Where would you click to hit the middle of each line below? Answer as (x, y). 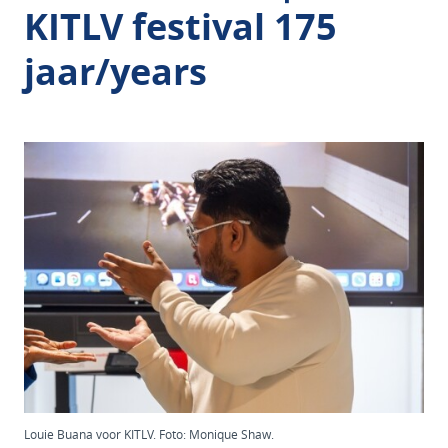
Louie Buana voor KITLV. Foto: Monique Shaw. (149, 433)
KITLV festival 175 (180, 26)
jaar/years (115, 71)
